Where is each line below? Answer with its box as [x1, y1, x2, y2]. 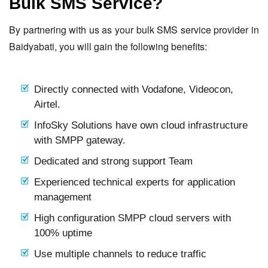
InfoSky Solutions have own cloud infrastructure [34, 119, 248, 131]
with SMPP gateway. [34, 134, 126, 146]
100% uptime [34, 227, 92, 239]
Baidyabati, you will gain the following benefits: [9, 39, 207, 53]
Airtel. [34, 98, 60, 110]
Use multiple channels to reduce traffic [34, 248, 206, 260]
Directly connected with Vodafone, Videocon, [34, 83, 233, 95]
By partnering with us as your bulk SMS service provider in [9, 22, 259, 36]
